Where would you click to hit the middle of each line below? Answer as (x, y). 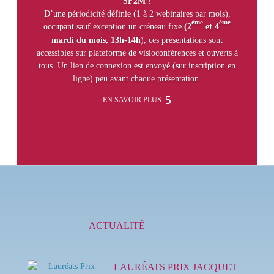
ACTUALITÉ (117, 225)
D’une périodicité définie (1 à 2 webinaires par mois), (137, 14)
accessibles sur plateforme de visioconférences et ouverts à (137, 53)
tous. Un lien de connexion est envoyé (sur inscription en (137, 66)
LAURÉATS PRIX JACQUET (175, 267)
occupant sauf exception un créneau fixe (114, 27)
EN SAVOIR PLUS (132, 99)
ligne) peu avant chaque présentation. (137, 79)
